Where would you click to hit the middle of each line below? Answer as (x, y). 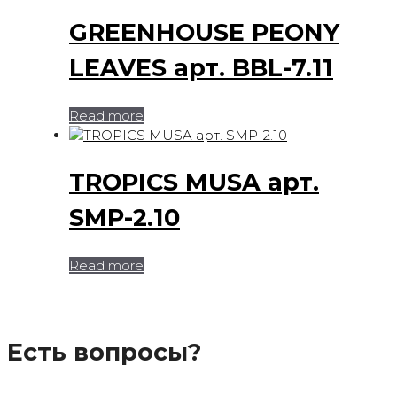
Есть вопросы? (104, 352)
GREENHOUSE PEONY (204, 33)
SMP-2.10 (125, 218)
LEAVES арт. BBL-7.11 (201, 68)
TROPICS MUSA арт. (194, 183)
